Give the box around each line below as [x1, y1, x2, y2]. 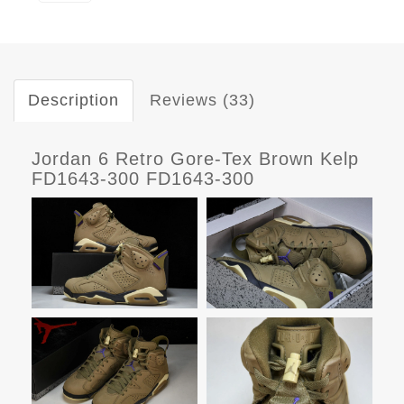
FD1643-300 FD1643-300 [32, 169, 254, 189]
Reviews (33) [150, 91, 255, 110]
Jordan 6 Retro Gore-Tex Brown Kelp [32, 149, 359, 170]
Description [28, 91, 119, 110]
